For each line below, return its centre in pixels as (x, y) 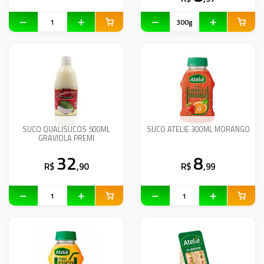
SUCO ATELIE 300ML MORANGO (198, 129)
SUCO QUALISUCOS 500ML (66, 129)
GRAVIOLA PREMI (66, 138)
